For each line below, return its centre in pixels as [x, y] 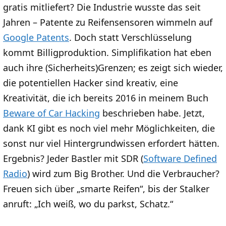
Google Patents [36, 37]
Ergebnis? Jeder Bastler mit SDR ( [73, 158]
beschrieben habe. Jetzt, [152, 113]
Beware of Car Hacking [51, 113]
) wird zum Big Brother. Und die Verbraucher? [123, 173]
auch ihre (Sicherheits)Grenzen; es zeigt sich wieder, [113, 67]
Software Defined [180, 158]
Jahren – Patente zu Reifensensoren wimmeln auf [108, 22]
